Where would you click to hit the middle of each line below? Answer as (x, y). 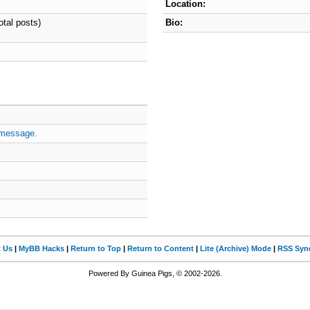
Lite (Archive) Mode (236, 248)
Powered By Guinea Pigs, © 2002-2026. (155, 273)
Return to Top (96, 248)
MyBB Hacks (42, 248)
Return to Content (161, 248)
